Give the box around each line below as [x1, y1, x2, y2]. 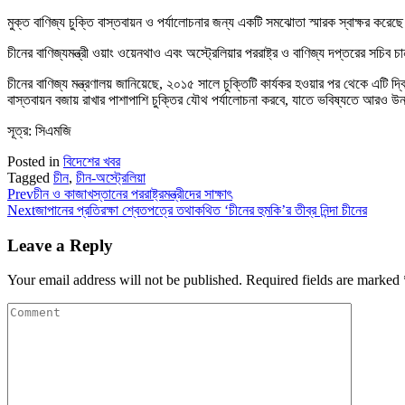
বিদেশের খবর [63, 153, 120, 169]
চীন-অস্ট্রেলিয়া [76, 169, 146, 185]
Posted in [7, 153, 63, 169]
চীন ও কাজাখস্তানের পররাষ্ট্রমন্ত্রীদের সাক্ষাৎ [33, 185, 232, 202]
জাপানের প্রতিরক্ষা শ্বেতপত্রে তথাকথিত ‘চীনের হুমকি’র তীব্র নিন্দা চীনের [35, 202, 367, 218]
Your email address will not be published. [7, 272, 242, 288]
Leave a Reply [7, 235, 113, 255]
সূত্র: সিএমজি [7, 122, 71, 138]
